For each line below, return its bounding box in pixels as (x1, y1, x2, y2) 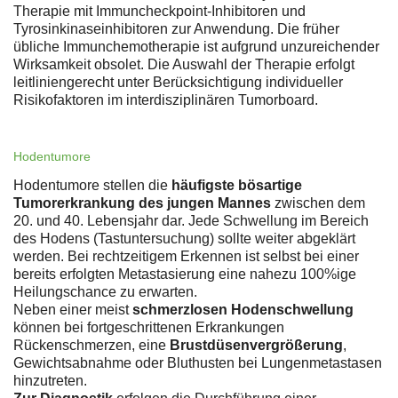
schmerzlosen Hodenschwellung (132, 302, 354, 318)
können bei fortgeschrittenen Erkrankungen (13, 320, 284, 336)
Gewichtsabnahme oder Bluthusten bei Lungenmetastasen (13, 355, 382, 371)
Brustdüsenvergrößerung (170, 338, 343, 354)
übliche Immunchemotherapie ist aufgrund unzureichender (13, 39, 379, 55)
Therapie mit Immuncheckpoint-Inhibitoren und (13, 4, 306, 20)
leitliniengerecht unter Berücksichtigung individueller (13, 75, 343, 91)
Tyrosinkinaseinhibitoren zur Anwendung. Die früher (13, 21, 339, 37)
